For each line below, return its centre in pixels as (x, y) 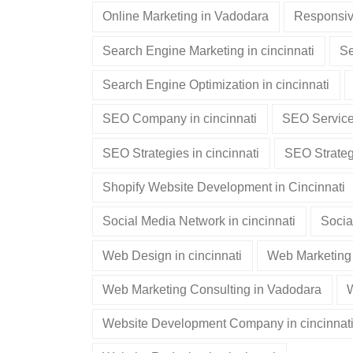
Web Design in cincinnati (173, 255)
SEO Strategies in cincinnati (181, 153)
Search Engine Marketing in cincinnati (209, 50)
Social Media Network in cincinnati (199, 221)
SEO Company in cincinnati (180, 119)
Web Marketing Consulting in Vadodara (212, 289)
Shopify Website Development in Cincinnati (224, 187)
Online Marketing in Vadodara (186, 17)
